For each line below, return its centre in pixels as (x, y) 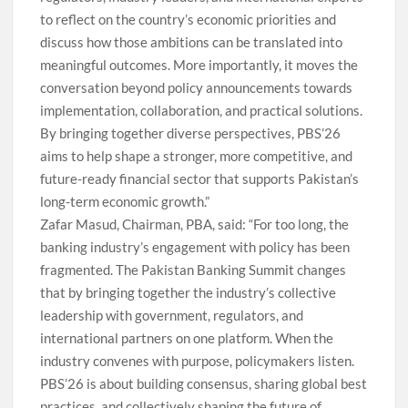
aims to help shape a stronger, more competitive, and (197, 155)
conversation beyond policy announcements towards (197, 87)
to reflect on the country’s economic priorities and (189, 19)
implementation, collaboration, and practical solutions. (202, 110)
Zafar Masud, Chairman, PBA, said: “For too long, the (195, 224)
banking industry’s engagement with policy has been (195, 246)
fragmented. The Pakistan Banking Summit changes (194, 269)
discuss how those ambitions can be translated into (192, 41)
